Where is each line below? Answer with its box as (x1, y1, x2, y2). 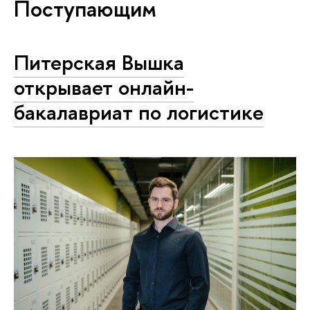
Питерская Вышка (14, 48, 184, 77)
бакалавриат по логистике (14, 98, 264, 127)
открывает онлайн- (14, 73, 194, 102)
